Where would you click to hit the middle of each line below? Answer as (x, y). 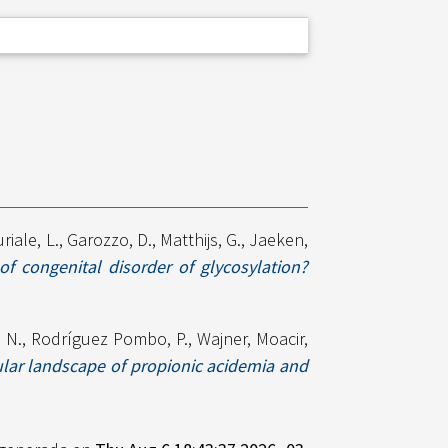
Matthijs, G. (200, 240)
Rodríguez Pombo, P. (109, 339)
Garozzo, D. (109, 240)
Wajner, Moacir (251, 339)
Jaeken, (279, 240)
